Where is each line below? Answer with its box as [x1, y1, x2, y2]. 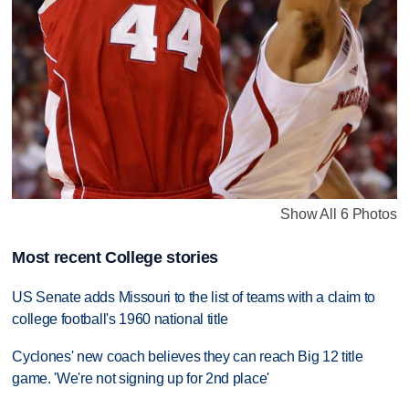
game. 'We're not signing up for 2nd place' [12, 371, 269, 387]
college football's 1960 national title [12, 311, 229, 328]
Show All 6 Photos [280, 206, 397, 223]
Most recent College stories [12, 248, 218, 267]
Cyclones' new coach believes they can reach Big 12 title [12, 349, 363, 365]
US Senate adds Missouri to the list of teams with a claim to [12, 289, 376, 306]
